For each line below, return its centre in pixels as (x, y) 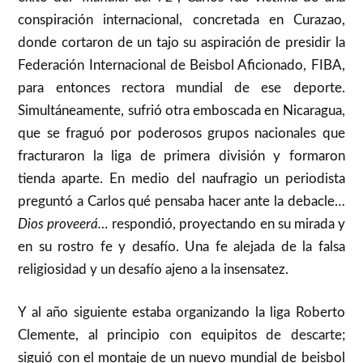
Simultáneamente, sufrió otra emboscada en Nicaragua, (181, 110)
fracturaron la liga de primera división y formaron (181, 156)
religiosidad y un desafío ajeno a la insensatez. (154, 269)
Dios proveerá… (65, 224)
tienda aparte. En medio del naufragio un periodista (181, 178)
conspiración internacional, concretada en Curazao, (181, 19)
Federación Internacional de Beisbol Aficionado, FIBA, (181, 65)
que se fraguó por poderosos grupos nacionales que (181, 133)
